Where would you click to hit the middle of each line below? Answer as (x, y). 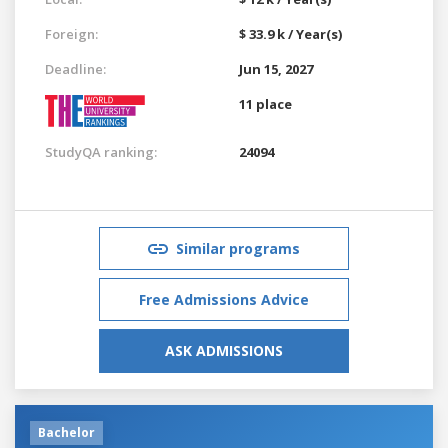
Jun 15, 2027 (276, 68)
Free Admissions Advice (224, 299)
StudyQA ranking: (101, 151)
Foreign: (71, 33)
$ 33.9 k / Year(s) (290, 33)
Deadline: (75, 68)
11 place (265, 103)
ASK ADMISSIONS (224, 350)
